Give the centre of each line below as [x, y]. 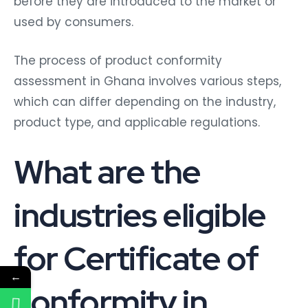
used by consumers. [74, 22]
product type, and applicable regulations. [137, 122]
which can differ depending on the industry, [145, 101]
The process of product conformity [118, 60]
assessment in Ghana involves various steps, [147, 81]
